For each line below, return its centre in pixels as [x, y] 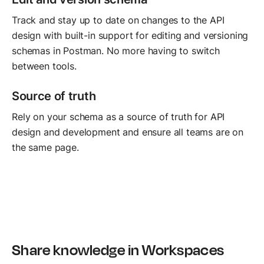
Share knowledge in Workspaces [118, 249]
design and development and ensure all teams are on [128, 132]
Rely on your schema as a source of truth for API [118, 116]
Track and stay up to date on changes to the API [118, 20]
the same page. [45, 147]
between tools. [44, 66]
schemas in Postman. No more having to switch [116, 50]
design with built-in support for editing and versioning [130, 35]
